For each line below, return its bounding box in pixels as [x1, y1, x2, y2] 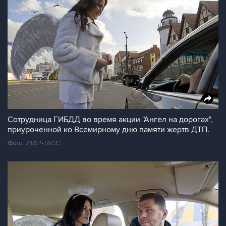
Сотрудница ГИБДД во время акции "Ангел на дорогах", [8, 115, 213, 125]
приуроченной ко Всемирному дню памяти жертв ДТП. [8, 125, 209, 135]
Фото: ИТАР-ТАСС [8, 139, 60, 147]
